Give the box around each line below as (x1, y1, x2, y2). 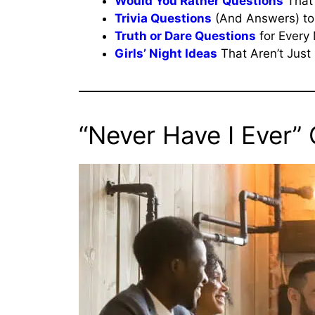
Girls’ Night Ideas (115, 46, 217, 60)
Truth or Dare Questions (115, 29, 256, 43)
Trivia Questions (115, 11, 212, 25)
